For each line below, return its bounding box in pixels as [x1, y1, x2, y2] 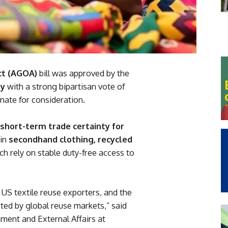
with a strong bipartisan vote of [5, 81, 125, 92]
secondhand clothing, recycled [9, 134, 132, 145]
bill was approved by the [37, 68, 129, 79]
